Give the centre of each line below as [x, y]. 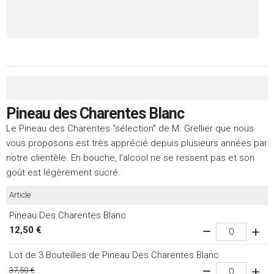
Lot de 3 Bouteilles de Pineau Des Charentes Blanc [114, 255]
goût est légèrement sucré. [63, 173]
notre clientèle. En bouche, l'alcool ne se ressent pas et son [130, 158]
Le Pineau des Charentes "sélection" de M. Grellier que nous [130, 129]
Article [20, 195]
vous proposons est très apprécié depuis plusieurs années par [137, 143]
